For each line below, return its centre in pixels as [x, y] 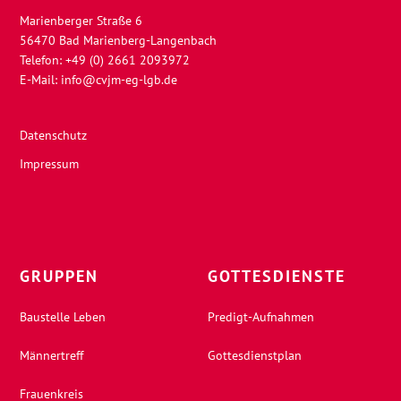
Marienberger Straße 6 [81, 21]
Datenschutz [54, 136]
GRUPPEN [60, 277]
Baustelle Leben [63, 317]
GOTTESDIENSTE [276, 277]
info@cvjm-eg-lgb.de [119, 80]
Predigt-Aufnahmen [260, 317]
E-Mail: [41, 80]
